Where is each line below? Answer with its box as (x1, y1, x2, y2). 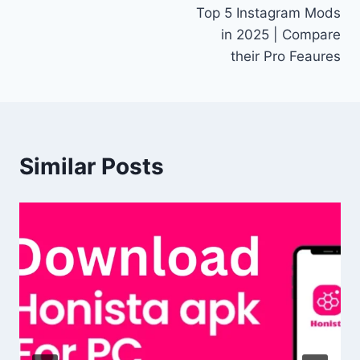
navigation (18, 10, 133, 38)
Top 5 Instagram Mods (196, 5, 341, 22)
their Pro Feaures (231, 48, 341, 65)
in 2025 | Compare (221, 27, 341, 43)
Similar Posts (19, 153, 164, 181)
